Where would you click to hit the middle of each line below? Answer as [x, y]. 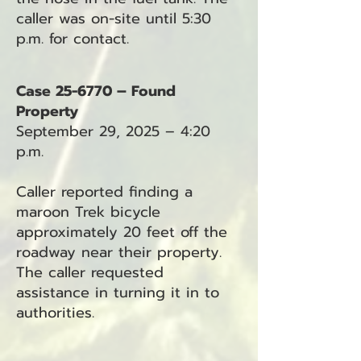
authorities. [55, 313]
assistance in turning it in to [118, 293]
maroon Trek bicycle [88, 212]
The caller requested [90, 272]
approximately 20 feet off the [122, 232]
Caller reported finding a [104, 192]
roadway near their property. [119, 252]
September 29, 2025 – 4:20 [113, 131]
